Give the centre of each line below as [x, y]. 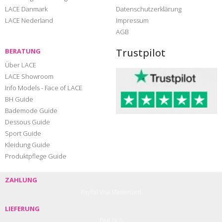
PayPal [89, 192]
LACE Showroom [29, 76]
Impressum [132, 20]
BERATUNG [23, 51]
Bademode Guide [31, 110]
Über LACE [21, 65]
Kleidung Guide [28, 144]
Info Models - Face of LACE [44, 87]
